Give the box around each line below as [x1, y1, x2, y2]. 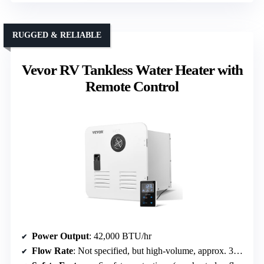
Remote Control [85, 78, 179, 94]
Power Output [32, 230, 89, 241]
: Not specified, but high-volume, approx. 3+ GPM [73, 245, 233, 256]
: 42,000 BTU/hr [89, 230, 151, 241]
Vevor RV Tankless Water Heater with [21, 61, 243, 78]
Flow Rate [32, 245, 73, 256]
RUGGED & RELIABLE [12, 30, 101, 39]
